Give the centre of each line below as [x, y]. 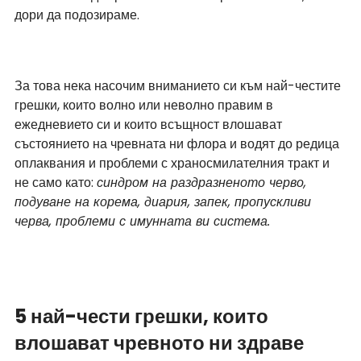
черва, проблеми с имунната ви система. [142, 222]
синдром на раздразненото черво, [203, 183]
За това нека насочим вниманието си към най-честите [179, 86]
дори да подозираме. [77, 15]
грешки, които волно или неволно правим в [145, 106]
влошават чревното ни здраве [159, 343]
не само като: [56, 183]
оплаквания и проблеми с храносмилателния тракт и [174, 164]
